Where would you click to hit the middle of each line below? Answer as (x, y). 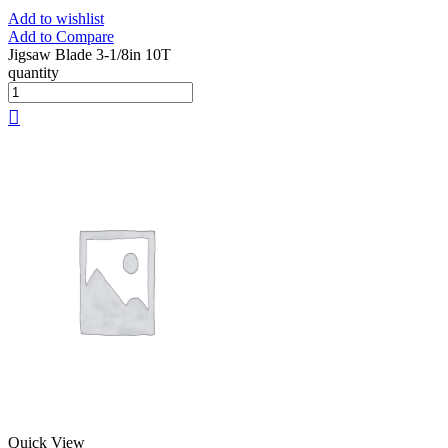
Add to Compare (61, 36)
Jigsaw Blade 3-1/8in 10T (89, 54)
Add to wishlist (56, 18)
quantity (33, 72)
